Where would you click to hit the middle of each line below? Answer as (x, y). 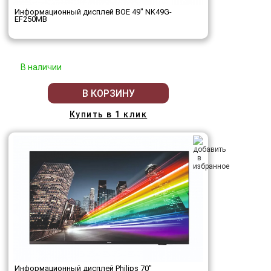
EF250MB (31, 19)
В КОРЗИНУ (108, 93)
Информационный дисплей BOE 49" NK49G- (93, 12)
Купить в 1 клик (108, 115)
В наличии (41, 67)
